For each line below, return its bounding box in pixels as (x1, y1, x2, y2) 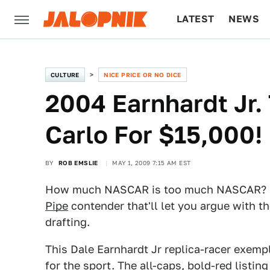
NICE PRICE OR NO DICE (104, 71, 181, 78)
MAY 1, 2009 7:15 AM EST (112, 159, 191, 166)
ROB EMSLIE (58, 159, 98, 166)
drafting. (45, 216, 90, 228)
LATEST (177, 13, 215, 25)
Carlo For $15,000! (45, 121, 262, 149)
